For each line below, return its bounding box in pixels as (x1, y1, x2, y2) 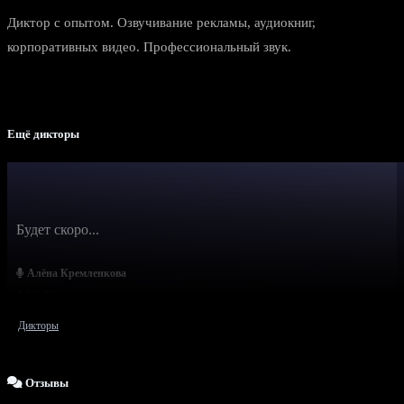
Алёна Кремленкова (24, 266, 126, 280)
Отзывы (23, 375, 69, 390)
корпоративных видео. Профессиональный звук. (7, 40, 291, 55)
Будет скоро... (16, 221, 99, 237)
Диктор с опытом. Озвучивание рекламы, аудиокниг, (7, 15, 316, 31)
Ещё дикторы (7, 127, 79, 142)
